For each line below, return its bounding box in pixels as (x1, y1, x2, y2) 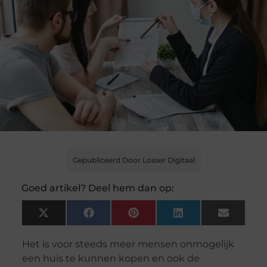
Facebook (93, 211, 139, 223)
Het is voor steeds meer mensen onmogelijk (21, 238, 234, 250)
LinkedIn (182, 211, 223, 223)
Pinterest (138, 211, 179, 223)
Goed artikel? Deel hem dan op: (21, 182, 174, 194)
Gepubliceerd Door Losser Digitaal (72, 156, 195, 165)
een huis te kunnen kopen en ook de (21, 253, 200, 265)
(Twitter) (48, 220, 86, 232)
